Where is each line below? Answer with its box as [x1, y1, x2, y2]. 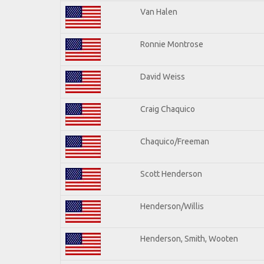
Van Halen [140, 6, 177, 16]
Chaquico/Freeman [140, 136, 209, 146]
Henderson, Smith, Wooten [140, 233, 238, 243]
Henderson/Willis [140, 201, 204, 211]
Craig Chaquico [140, 104, 195, 114]
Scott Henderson [140, 169, 202, 179]
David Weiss [140, 71, 185, 81]
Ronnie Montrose [140, 39, 203, 49]
